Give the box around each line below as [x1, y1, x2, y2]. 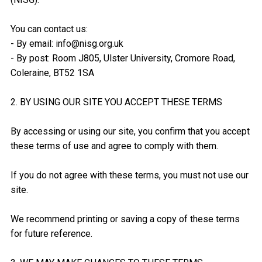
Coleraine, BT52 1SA [10, 67, 94, 79]
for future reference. [10, 228, 92, 240]
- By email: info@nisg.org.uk [10, 38, 123, 50]
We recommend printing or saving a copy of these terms [10, 213, 240, 225]
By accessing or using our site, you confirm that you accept [10, 126, 250, 137]
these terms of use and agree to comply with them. [10, 140, 218, 152]
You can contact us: [10, 23, 88, 35]
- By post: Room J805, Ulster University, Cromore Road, [10, 53, 235, 64]
